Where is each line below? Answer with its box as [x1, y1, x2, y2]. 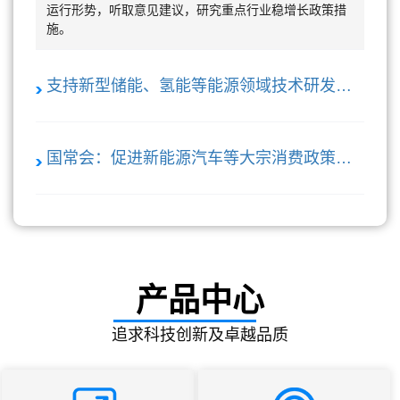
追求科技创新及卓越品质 [112, 326, 288, 345]
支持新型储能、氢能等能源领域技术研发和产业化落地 [336, 77, 352, 96]
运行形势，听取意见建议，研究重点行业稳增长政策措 [46, 3, 346, 18]
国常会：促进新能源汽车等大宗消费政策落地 [336, 149, 352, 168]
